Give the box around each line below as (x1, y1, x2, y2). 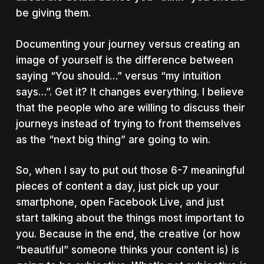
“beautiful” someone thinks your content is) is (15, 244, 239, 256)
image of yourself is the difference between (15, 54, 233, 66)
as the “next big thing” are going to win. (15, 133, 210, 146)
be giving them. (15, 7, 91, 19)
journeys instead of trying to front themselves (15, 117, 241, 130)
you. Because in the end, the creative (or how (15, 228, 240, 240)
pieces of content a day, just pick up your (15, 180, 219, 192)
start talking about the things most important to (15, 212, 245, 224)
